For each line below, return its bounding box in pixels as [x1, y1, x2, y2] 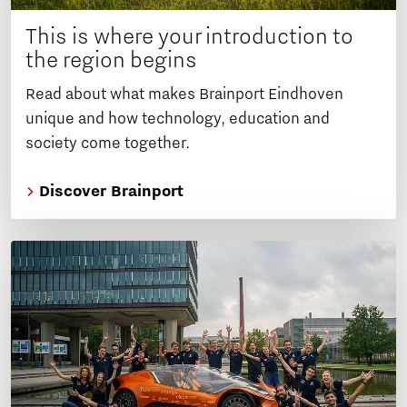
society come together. [25, 134, 190, 153]
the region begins [25, 46, 197, 73]
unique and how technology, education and [25, 109, 330, 128]
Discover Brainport [35, 182, 184, 201]
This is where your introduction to [25, 23, 352, 49]
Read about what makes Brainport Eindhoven [25, 84, 343, 104]
